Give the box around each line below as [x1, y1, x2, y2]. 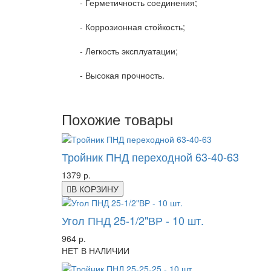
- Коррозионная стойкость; [80, 21, 185, 33]
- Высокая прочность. [80, 69, 165, 82]
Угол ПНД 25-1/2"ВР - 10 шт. [62, 212, 204, 229]
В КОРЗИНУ [71, 183, 119, 195]
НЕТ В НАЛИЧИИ [62, 244, 129, 257]
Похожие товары [62, 108, 173, 130]
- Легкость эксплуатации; [80, 45, 178, 57]
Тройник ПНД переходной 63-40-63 [62, 149, 239, 165]
